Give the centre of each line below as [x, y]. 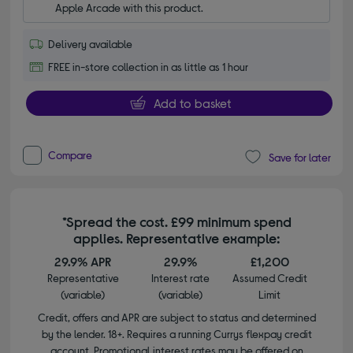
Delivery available [91, 44]
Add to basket [192, 103]
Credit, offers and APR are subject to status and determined [176, 318]
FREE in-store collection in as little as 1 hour [149, 67]
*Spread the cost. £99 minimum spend [176, 222]
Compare [71, 155]
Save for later [299, 157]
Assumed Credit [269, 278]
